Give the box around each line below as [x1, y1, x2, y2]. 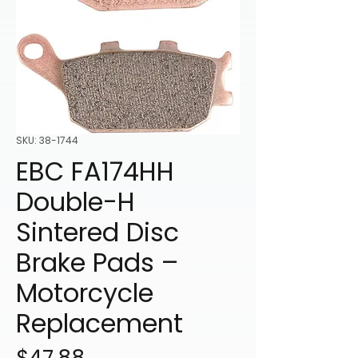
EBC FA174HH [16, 153, 174, 190]
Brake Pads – [16, 245, 178, 281]
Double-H [16, 184, 135, 221]
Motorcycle [16, 275, 153, 312]
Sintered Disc [16, 214, 179, 251]
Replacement [16, 305, 183, 342]
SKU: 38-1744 [16, 133, 78, 148]
